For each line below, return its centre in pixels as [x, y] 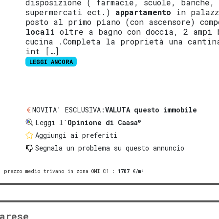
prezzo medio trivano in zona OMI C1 [56, 172]
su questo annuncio [147, 148]
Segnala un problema [73, 148]
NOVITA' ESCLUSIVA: [69, 110]
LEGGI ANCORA [51, 61]
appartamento [143, 12]
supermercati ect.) [71, 12]
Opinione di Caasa [103, 123]
